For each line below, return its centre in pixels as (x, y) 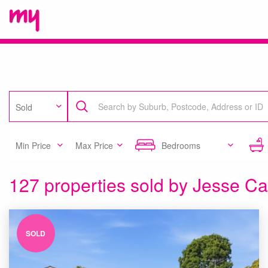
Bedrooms (181, 145)
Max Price (94, 145)
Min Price (33, 145)
